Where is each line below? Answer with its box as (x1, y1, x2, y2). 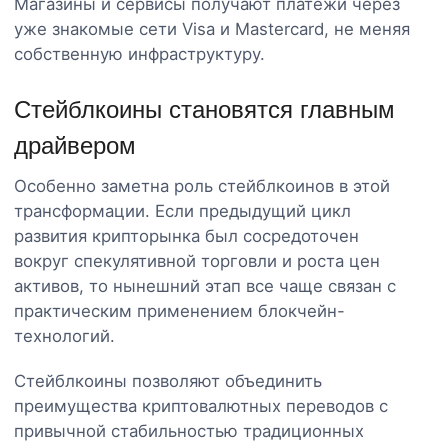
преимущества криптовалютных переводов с (14, 395, 388, 416)
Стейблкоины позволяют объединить (14, 370, 322, 391)
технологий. (14, 325, 115, 346)
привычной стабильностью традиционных (14, 420, 364, 441)
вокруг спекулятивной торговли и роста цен (14, 250, 380, 271)
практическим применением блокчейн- (14, 300, 345, 321)
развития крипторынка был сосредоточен (14, 225, 359, 246)
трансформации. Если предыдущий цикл (14, 200, 351, 221)
